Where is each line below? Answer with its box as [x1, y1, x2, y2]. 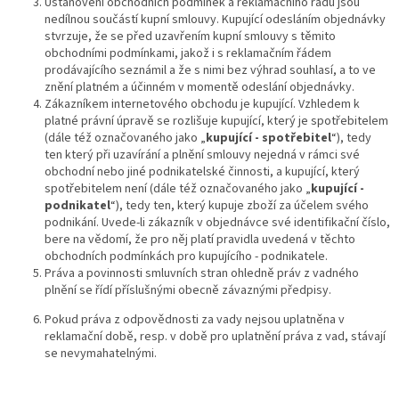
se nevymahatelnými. [45, 344, 157, 362]
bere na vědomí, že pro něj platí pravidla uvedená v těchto [45, 230, 355, 248]
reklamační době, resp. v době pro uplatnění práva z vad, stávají [45, 327, 386, 346]
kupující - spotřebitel [206, 128, 331, 147]
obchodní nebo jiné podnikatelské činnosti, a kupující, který [45, 162, 360, 181]
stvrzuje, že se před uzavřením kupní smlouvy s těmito [45, 27, 336, 45]
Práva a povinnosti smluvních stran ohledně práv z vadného [45, 264, 359, 282]
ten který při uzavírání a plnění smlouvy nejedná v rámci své [45, 145, 360, 164]
